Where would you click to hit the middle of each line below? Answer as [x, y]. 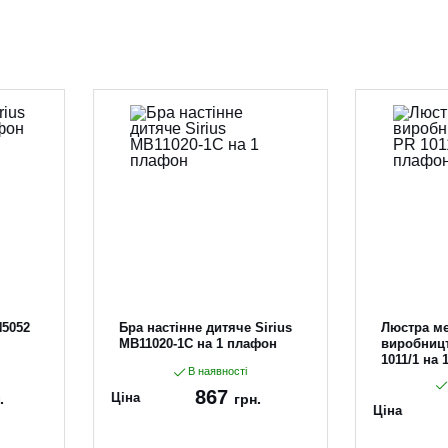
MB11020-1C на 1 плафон [197, 343]
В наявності [215, 371]
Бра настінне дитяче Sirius [205, 327]
